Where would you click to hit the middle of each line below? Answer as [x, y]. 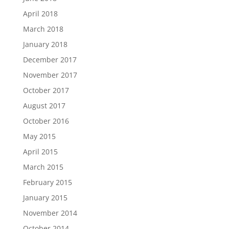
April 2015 [40, 152]
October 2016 [46, 121]
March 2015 [43, 167]
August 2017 [44, 106]
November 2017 [50, 75]
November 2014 [50, 213]
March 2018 [43, 29]
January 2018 [45, 44]
